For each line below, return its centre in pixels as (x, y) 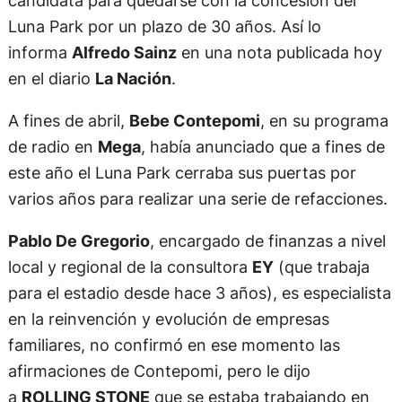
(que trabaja (321, 267)
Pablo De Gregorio (79, 241)
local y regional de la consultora (130, 267)
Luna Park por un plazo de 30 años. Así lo (164, 26)
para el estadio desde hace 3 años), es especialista (199, 293)
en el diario (51, 79)
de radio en (52, 147)
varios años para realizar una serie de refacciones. (197, 199)
